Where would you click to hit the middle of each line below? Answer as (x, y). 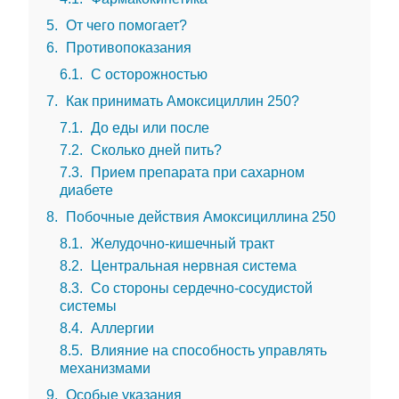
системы (88, 305)
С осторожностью (147, 74)
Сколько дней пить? (155, 150)
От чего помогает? (125, 25)
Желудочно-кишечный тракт (181, 243)
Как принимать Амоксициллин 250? (181, 101)
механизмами (105, 368)
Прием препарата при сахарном (196, 172)
